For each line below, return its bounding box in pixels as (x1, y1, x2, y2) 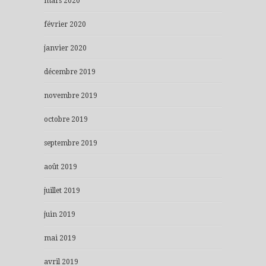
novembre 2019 (44, 91, 97, 100)
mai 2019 (44, 234, 76, 243)
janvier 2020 (44, 44, 87, 53)
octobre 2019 (44, 115, 88, 124)
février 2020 (44, 20, 86, 29)
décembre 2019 (44, 68, 96, 77)
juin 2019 (44, 210, 75, 219)
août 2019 (44, 163, 77, 172)
